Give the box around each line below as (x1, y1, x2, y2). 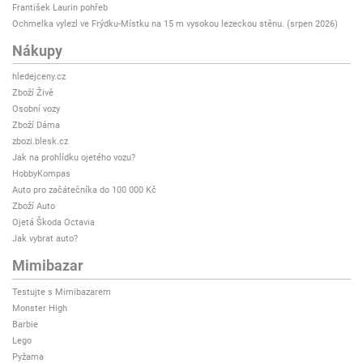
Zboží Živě (12, 88, 53, 99)
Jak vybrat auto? (12, 233, 78, 245)
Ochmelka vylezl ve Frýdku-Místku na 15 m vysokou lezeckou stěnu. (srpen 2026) (12, 18, 338, 29)
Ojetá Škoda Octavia (12, 217, 95, 228)
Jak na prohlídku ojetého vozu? (12, 152, 135, 164)
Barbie (12, 318, 38, 330)
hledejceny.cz (12, 71, 66, 83)
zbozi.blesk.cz (12, 136, 68, 147)
